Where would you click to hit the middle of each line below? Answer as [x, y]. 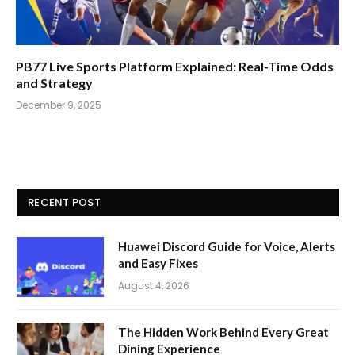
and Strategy [54, 82]
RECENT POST [64, 202]
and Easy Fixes [158, 263]
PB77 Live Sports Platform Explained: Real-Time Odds [175, 66]
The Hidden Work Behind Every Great [223, 332]
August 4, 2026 [154, 285]
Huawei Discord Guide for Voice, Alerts [227, 246]
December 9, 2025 [59, 105]
